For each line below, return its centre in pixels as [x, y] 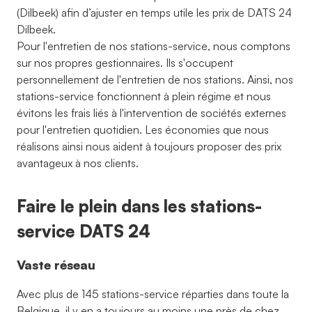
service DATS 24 [84, 231]
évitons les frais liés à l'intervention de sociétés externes [151, 113]
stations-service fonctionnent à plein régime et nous [144, 96]
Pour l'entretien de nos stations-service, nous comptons [154, 46]
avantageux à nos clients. [78, 163]
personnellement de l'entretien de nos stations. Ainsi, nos [155, 79]
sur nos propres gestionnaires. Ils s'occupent [125, 63]
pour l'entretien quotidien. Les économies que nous [143, 130]
